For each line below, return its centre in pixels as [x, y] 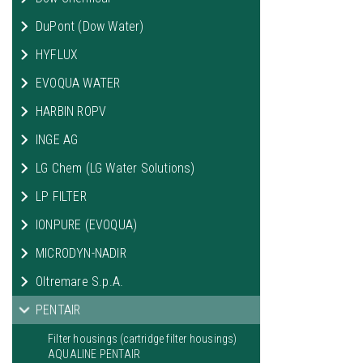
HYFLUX [57, 55]
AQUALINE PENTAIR [94, 354]
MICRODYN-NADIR [81, 253]
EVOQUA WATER [78, 83]
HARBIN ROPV [71, 111]
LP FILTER [61, 196]
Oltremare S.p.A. [80, 282]
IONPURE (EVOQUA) [87, 225]
